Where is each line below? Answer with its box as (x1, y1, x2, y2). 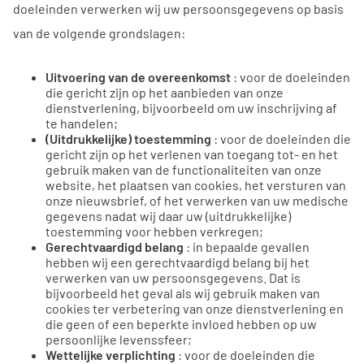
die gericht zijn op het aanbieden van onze (45, 84, 284, 100)
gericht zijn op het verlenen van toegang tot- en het (45, 145, 338, 162)
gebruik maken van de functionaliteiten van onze (45, 161, 322, 177)
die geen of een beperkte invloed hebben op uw (45, 315, 317, 331)
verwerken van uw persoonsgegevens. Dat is (45, 269, 301, 285)
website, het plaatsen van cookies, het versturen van (45, 176, 346, 193)
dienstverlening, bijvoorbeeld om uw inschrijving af (45, 99, 337, 115)
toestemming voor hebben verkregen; (45, 223, 263, 239)
